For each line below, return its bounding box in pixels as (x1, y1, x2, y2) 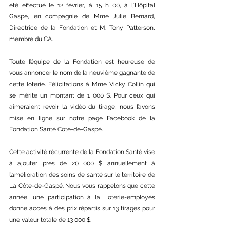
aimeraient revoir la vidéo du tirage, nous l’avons (9, 103, 155, 110)
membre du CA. (9, 35, 53, 43)
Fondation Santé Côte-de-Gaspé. (9, 125, 103, 133)
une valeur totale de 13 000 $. (9, 216, 91, 223)
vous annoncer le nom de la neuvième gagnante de (9, 69, 155, 76)
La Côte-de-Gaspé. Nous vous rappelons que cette (9, 182, 155, 189)
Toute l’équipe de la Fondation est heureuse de (9, 57, 155, 65)
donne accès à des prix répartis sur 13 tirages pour (9, 204, 155, 212)
